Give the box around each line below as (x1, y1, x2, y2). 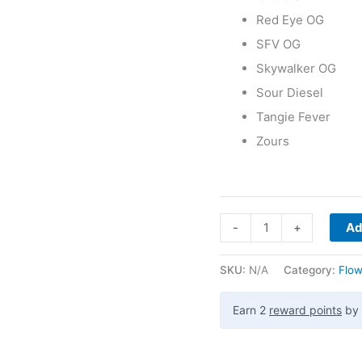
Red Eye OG (256, 12, 324, 28)
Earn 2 (233, 303, 269, 318)
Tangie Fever (256, 109, 330, 125)
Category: (284, 263, 339, 277)
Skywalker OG (256, 61, 336, 77)
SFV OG (256, 36, 301, 53)
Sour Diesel (256, 85, 323, 101)
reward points (269, 303, 342, 318)
